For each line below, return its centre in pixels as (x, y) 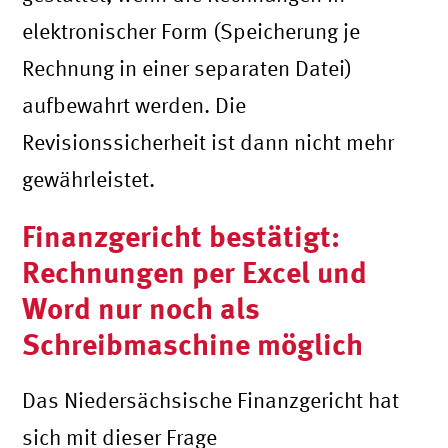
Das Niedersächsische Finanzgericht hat (211, 399)
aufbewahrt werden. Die (134, 104)
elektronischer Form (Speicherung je (191, 30)
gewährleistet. (89, 178)
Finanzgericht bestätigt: (181, 235)
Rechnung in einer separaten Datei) (187, 67)
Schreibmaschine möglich (193, 343)
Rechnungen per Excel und (195, 271)
